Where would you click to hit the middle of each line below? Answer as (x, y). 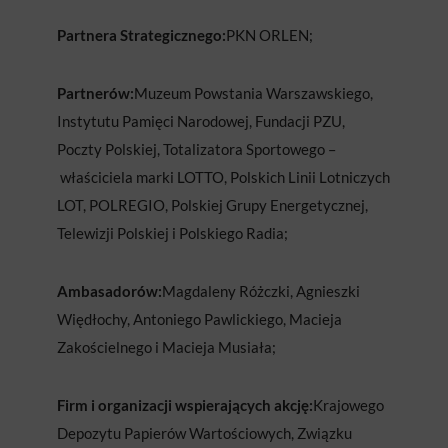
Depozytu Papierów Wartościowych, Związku (204, 433)
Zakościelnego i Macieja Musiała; (166, 347)
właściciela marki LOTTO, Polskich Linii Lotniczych (223, 177)
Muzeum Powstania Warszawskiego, (253, 93)
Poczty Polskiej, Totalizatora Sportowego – (196, 149)
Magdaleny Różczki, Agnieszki (260, 291)
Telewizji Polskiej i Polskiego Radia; (172, 233)
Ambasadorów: (109, 291)
